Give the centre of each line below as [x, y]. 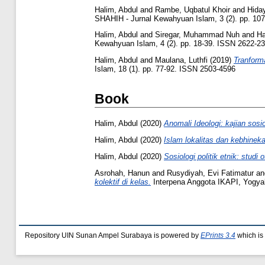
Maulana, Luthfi [181, 60]
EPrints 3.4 [218, 235]
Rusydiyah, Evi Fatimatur [210, 173]
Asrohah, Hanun [122, 173]
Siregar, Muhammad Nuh [197, 35]
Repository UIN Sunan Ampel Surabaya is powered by [113, 235]
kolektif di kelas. [123, 182]
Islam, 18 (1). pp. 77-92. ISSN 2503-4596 [165, 69]
